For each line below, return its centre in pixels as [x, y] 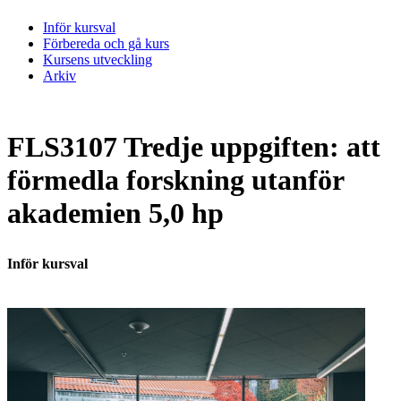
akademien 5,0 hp [115, 213]
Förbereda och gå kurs [106, 43]
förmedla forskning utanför [175, 180]
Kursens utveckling [98, 59]
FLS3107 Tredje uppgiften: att [194, 147]
